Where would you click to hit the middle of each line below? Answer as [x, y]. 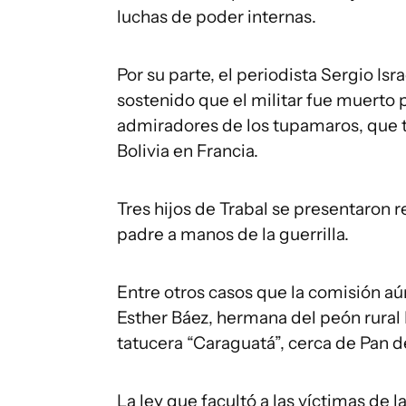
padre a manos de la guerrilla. [233, 234]
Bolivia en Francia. [188, 151]
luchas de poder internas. [217, 17]
